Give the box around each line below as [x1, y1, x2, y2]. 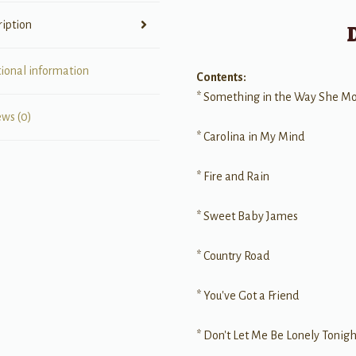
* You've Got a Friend [196, 288, 300, 302]
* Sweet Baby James [196, 209, 299, 222]
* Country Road [196, 249, 270, 262]
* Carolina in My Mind [196, 130, 305, 143]
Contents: [196, 70, 247, 83]
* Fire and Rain [196, 169, 270, 183]
